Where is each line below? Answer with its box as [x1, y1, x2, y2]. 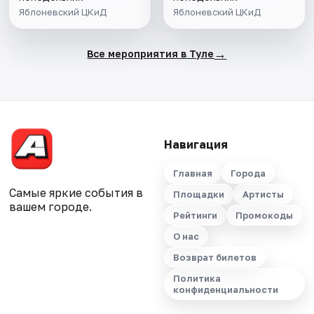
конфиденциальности [172, 284, 278, 296]
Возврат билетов [172, 252, 257, 264]
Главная [172, 168, 212, 179]
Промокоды [235, 210, 293, 221]
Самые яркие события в [9, 186, 144, 200]
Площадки [172, 189, 224, 200]
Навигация [163, 137, 228, 152]
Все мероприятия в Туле [87, 47, 214, 60]
